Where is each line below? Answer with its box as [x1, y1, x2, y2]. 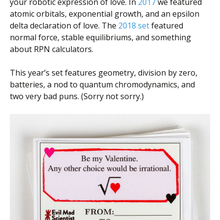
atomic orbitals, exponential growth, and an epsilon [10, 8, 199, 19]
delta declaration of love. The [10, 20, 118, 31]
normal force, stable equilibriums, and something [10, 32, 191, 43]
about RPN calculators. [10, 44, 93, 55]
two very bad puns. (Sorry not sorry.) [10, 91, 144, 102]
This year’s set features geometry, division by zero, [10, 67, 197, 78]
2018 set [118, 20, 149, 31]
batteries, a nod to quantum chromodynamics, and [10, 79, 195, 90]
